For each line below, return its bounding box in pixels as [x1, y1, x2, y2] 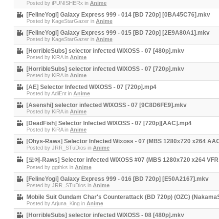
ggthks [52, 164, 68, 170]
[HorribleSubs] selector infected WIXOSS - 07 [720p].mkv [26, 66, 184, 72]
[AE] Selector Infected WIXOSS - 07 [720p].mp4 [26, 84, 156, 90]
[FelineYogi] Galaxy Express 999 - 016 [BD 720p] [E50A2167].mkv [26, 175, 209, 182]
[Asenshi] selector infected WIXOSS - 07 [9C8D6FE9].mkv [26, 102, 187, 109]
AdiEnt [51, 90, 66, 96]
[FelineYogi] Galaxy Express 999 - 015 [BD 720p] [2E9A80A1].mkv [26, 29, 210, 36]
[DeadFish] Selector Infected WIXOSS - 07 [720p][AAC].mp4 [26, 120, 192, 127]
